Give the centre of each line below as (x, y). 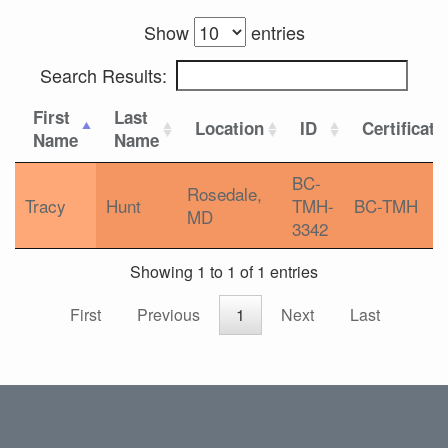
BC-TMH (386, 205)
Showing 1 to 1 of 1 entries (224, 272)
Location (229, 128)
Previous (168, 315)
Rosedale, (224, 193)
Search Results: (103, 75)
